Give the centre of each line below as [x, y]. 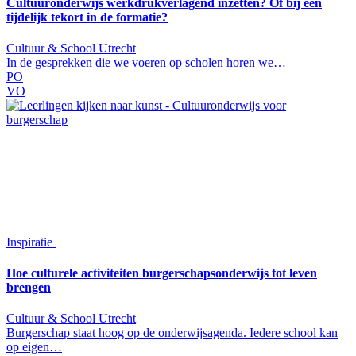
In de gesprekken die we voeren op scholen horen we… [146, 62]
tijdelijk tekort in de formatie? [87, 17]
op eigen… [34, 347]
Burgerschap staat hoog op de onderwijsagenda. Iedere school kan [172, 333]
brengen [29, 288]
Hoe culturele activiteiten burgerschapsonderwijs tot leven [162, 273]
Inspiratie [31, 242]
